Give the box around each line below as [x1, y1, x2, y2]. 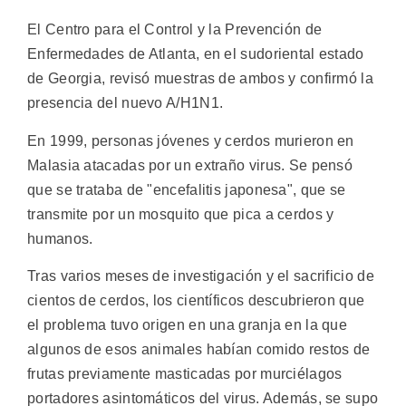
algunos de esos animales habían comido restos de [27, 342, 371, 358]
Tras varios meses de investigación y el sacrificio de [27, 268, 374, 285]
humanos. [27, 230, 93, 246]
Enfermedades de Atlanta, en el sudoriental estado [27, 46, 364, 63]
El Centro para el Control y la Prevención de [27, 22, 323, 38]
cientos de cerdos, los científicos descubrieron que [27, 293, 365, 309]
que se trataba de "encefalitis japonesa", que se [27, 181, 346, 198]
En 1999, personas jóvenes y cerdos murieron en [27, 132, 354, 149]
